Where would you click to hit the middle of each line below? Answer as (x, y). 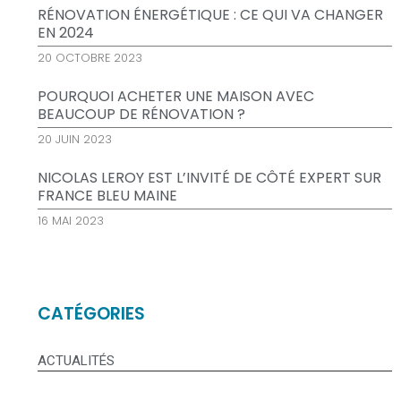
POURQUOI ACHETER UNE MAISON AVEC (176, 97)
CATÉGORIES (91, 314)
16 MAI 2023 (71, 221)
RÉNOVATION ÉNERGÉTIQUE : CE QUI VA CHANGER (210, 15)
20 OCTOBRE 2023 (90, 58)
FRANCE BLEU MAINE (107, 196)
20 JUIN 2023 (75, 140)
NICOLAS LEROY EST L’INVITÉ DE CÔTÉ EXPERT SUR (209, 178)
